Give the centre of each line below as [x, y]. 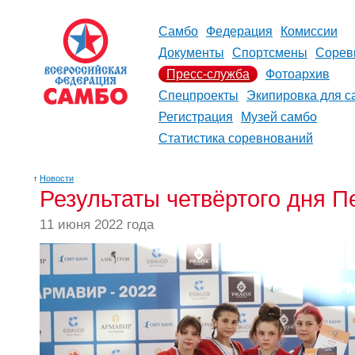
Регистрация [196, 117]
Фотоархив [298, 74]
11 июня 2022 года [97, 224]
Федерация [239, 31]
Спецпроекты [198, 95]
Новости [57, 178]
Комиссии [309, 31]
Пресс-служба [208, 74]
